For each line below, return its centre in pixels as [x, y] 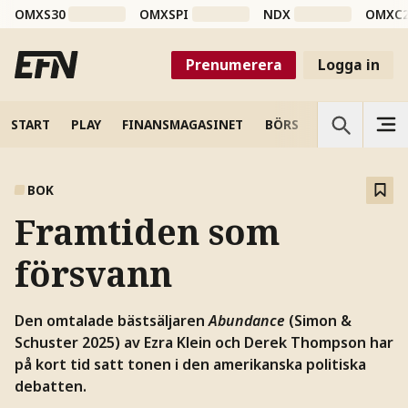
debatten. [50, 386]
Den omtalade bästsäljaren [111, 320]
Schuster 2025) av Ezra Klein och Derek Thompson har [204, 342]
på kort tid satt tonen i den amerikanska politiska [190, 364]
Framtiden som [147, 231]
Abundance [246, 320]
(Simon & [318, 320]
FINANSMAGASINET [183, 124]
